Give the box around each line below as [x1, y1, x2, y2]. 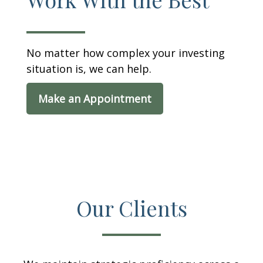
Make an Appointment [38, 92, 151, 106]
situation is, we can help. [26, 62, 151, 76]
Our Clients [76, 194, 187, 222]
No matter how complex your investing [26, 46, 225, 60]
